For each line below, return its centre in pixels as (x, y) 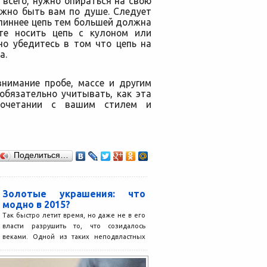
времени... (20, 247)
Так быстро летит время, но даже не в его (74, 215)
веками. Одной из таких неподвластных (74, 237)
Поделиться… (41, 155)
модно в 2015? (36, 204)
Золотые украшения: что (74, 194)
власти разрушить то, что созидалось (74, 226)
